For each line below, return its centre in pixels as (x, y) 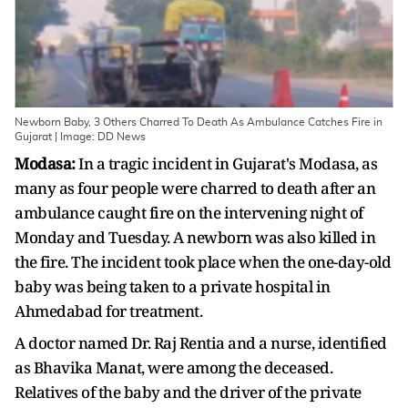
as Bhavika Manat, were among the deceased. (173, 367)
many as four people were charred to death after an (195, 188)
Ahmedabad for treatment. (108, 311)
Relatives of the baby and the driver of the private (188, 392)
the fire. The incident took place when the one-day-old (203, 262)
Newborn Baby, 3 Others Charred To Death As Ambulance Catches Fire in (199, 122)
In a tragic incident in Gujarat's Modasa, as (226, 163)
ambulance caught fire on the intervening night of (189, 213)
